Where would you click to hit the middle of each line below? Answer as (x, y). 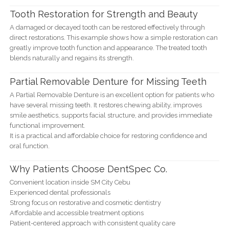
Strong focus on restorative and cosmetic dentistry (85, 203)
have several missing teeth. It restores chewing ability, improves (106, 105)
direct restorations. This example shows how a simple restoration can (113, 38)
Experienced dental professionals (60, 193)
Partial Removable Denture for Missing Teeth (108, 81)
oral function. (29, 146)
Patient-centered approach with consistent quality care (92, 223)
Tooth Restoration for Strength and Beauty (104, 14)
